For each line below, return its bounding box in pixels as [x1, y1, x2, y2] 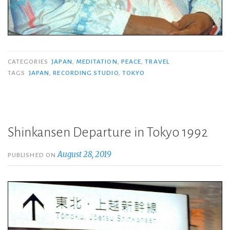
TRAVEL [145, 58, 169, 65]
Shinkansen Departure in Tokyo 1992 [8, 125, 208, 140]
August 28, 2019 [57, 149, 112, 159]
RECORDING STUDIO [53, 69, 119, 76]
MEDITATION [75, 58, 118, 65]
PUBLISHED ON [8, 151, 58, 159]
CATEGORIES [8, 58, 50, 65]
